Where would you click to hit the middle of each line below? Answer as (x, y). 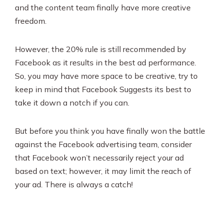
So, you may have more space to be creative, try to (106, 76)
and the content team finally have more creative (103, 8)
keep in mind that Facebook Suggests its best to (103, 89)
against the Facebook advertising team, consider (103, 144)
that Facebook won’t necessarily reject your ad (99, 158)
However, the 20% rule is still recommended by (101, 49)
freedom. (31, 21)
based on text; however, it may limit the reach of (103, 171)
